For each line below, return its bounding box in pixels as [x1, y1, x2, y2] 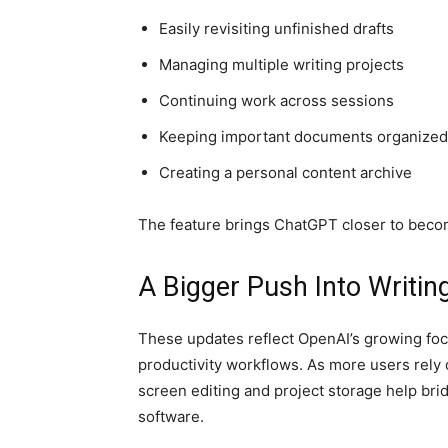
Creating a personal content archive [159, 163, 412, 182]
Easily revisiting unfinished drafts [159, 19, 394, 38]
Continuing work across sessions [159, 91, 394, 110]
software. [138, 407, 204, 426]
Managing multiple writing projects [159, 55, 404, 74]
